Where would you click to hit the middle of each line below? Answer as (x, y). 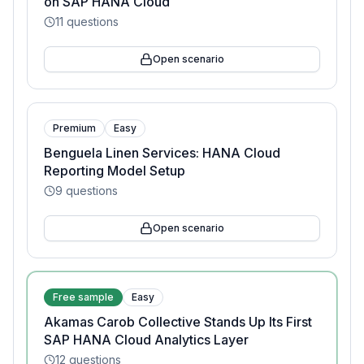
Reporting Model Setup (115, 171)
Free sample (83, 297)
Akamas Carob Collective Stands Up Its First (178, 322)
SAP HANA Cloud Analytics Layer (146, 340)
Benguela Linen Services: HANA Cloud (162, 153)
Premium (74, 128)
